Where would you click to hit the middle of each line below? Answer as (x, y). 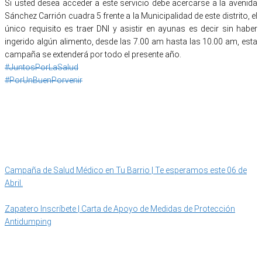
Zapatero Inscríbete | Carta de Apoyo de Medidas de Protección (120, 208)
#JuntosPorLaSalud (42, 67)
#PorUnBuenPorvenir (44, 80)
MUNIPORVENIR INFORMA (62, 247)
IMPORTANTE (65, 144)
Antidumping (28, 221)
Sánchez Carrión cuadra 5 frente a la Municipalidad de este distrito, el (131, 15)
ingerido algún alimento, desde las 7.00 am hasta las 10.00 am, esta (131, 41)
